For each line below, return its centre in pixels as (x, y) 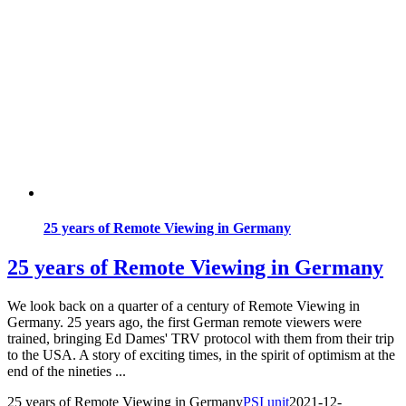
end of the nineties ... (67, 372)
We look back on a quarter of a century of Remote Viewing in (184, 306)
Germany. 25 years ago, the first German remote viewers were (184, 323)
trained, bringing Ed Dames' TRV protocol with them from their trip (201, 339)
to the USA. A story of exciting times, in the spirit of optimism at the (201, 355)
